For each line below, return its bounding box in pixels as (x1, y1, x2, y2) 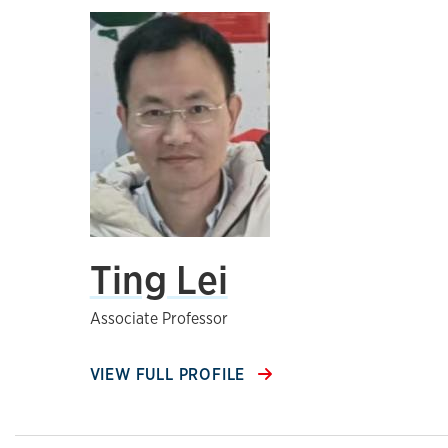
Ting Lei (89, 253, 228, 306)
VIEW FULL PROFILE (89, 364, 251, 385)
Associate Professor (89, 308, 228, 329)
